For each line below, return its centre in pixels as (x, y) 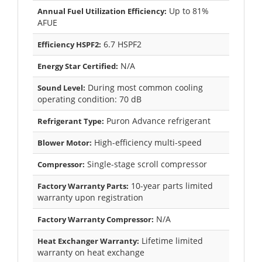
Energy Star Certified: (78, 66)
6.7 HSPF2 (121, 44)
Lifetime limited (171, 240)
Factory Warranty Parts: (83, 186)
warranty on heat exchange (91, 252)
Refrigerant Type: (71, 121)
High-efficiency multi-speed (147, 142)
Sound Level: (61, 87)
